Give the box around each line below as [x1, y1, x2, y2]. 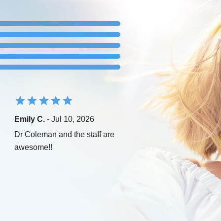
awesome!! [14, 143, 52, 151]
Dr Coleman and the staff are [14, 130, 114, 139]
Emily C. [14, 114, 45, 123]
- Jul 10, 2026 [45, 114, 94, 123]
